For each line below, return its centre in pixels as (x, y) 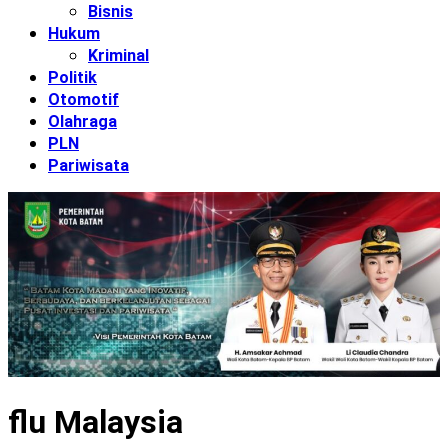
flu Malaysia (95, 422)
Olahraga (82, 121)
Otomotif (83, 99)
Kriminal (118, 55)
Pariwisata (88, 165)
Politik (72, 77)
